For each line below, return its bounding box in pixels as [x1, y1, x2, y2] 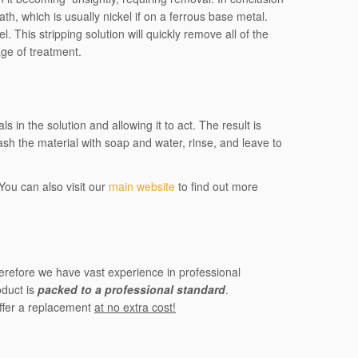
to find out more [175, 177, 258, 194]
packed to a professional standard [38, 280, 225, 297]
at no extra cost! [94, 298, 176, 315]
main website [109, 177, 175, 194]
